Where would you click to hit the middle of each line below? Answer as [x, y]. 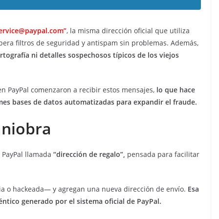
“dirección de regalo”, [88, 154]
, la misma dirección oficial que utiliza [128, 31]
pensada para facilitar [162, 154]
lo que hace [176, 90]
